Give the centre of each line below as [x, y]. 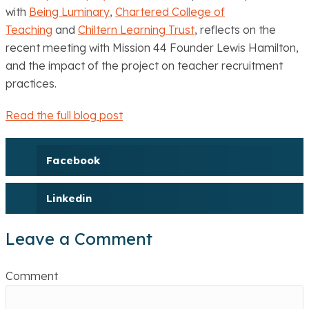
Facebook [73, 160]
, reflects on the [235, 30]
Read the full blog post [64, 116]
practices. [31, 84]
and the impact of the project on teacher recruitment [144, 66]
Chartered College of [170, 12]
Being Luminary [69, 12]
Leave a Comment [79, 239]
